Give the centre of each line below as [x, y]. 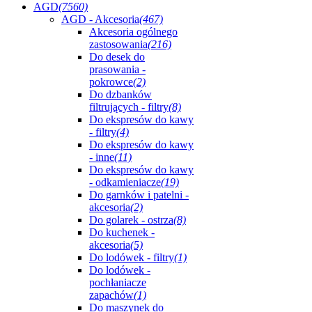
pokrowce [111, 82]
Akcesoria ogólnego [133, 32]
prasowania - [117, 69]
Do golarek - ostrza [131, 220]
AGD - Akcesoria [100, 19]
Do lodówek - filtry [132, 257]
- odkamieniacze [125, 182]
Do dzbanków [120, 94]
